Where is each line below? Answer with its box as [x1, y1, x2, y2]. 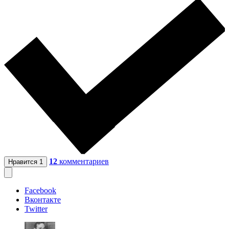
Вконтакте [25, 195, 61, 204]
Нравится [8, 158, 39, 166]
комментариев [59, 157, 109, 166]
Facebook [25, 186, 56, 195]
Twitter [25, 204, 48, 214]
